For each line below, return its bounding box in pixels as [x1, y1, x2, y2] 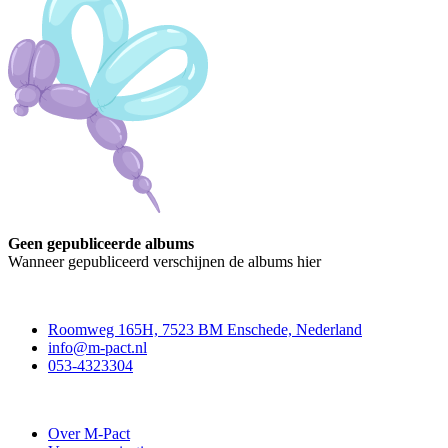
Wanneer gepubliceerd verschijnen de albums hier [8, 252, 321, 270]
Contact [8, 286, 62, 304]
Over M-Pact [48, 424, 130, 442]
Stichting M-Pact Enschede [8, 390, 191, 408]
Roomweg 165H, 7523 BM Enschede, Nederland [48, 320, 362, 338]
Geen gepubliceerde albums [8, 234, 194, 252]
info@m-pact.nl [48, 338, 147, 356]
